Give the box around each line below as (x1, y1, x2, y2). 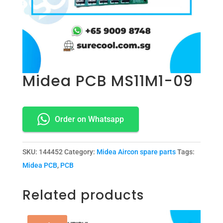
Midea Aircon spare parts (96, 148, 176, 156)
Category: (64, 148, 97, 156)
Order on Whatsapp (54, 114, 124, 124)
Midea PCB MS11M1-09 (22, 71, 193, 92)
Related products (22, 186, 144, 205)
